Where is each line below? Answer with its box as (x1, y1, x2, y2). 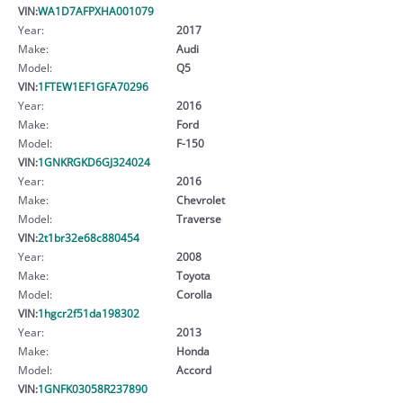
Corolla (175, 286, 212, 301)
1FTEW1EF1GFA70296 (38, 78, 148, 94)
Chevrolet (175, 192, 225, 207)
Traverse (175, 210, 221, 226)
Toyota (175, 267, 210, 282)
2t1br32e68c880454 (38, 229, 139, 245)
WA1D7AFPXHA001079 (38, 3, 154, 18)
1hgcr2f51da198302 (38, 305, 139, 320)
